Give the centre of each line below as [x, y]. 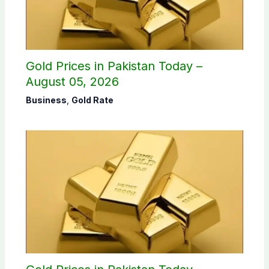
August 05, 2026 [72, 82]
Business [46, 100]
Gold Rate [92, 100]
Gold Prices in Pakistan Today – [114, 66]
